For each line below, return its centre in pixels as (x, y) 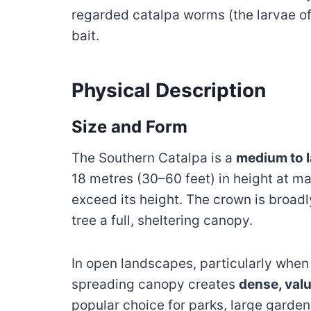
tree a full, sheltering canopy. (162, 221)
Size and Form (129, 127)
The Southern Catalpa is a (154, 158)
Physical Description (169, 91)
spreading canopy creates (155, 285)
